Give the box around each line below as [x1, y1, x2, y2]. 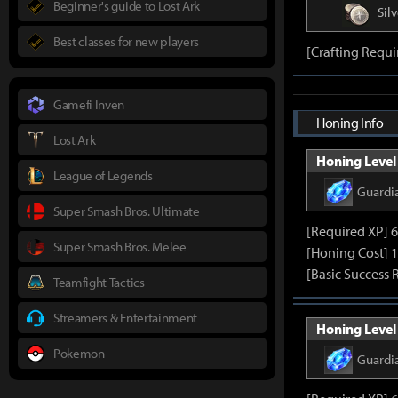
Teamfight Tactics [53, 273, 145, 291]
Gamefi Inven [53, 95, 125, 113]
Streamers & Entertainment [53, 308, 197, 326]
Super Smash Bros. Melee [53, 237, 187, 255]
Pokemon [53, 344, 105, 362]
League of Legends [53, 166, 153, 184]
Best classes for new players [53, 32, 200, 50]
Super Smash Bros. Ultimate [53, 202, 200, 219]
